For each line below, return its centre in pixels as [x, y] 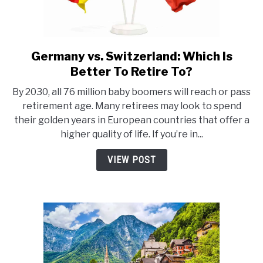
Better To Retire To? [131, 72]
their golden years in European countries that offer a [131, 120]
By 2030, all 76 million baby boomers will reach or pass [131, 92]
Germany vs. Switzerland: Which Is [131, 57]
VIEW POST [131, 160]
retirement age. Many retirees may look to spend [131, 106]
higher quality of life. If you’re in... [131, 134]
